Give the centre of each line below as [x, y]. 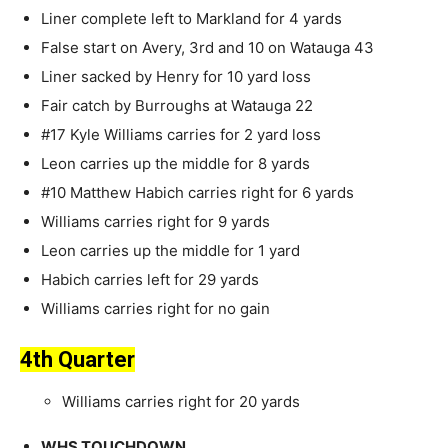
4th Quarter [77, 360]
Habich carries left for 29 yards [150, 280]
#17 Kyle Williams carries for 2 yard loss [181, 135]
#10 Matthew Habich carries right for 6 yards [197, 193]
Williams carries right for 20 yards [181, 402]
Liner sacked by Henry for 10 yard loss [176, 77]
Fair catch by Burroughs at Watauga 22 [177, 106]
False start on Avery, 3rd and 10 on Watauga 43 [207, 48]
